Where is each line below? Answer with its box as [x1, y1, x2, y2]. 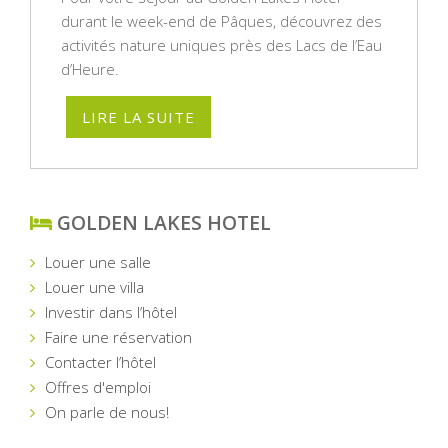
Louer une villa [45, 276, 144, 297]
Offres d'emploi [45, 376, 151, 397]
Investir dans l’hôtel [45, 301, 177, 322]
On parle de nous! [45, 401, 169, 422]
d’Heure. [61, 58, 119, 79]
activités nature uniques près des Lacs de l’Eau [61, 34, 382, 55]
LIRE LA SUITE [82, 106, 195, 127]
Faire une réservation [45, 326, 192, 347]
